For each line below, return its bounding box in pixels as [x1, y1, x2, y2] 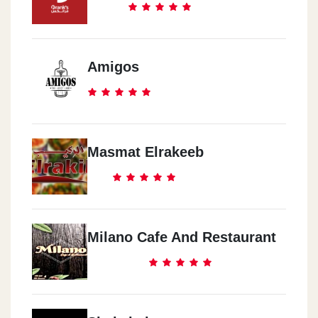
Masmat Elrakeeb [87, 143, 204, 160]
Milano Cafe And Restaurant [87, 229, 276, 245]
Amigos [87, 58, 139, 75]
